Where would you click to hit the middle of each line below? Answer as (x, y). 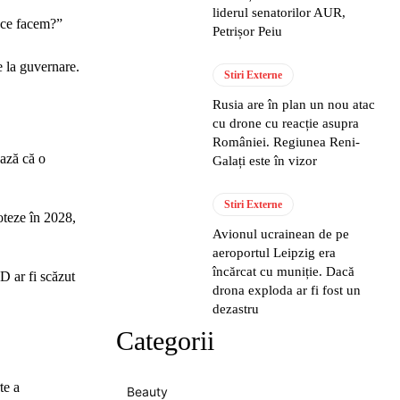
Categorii (165, 341)
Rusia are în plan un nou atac (294, 104)
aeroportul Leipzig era (275, 253)
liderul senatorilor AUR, (279, 12)
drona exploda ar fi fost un (287, 290)
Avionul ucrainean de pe (281, 234)
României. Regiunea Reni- (287, 142)
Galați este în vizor (265, 161)
